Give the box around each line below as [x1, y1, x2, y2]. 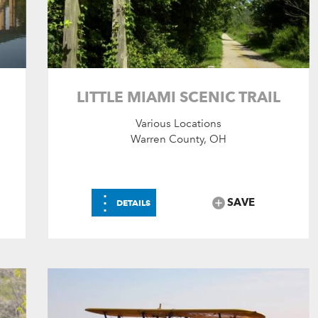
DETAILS [116, 197, 151, 208]
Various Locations [135, 116, 221, 130]
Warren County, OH [130, 132, 226, 146]
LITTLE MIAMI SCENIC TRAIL [76, 87, 280, 106]
